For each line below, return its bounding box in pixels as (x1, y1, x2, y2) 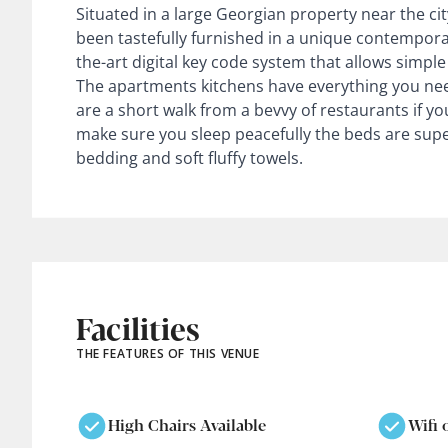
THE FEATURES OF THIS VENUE (76, 344, 260, 362)
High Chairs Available (108, 413, 266, 437)
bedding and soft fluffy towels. (76, 146, 303, 169)
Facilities (76, 305, 200, 349)
